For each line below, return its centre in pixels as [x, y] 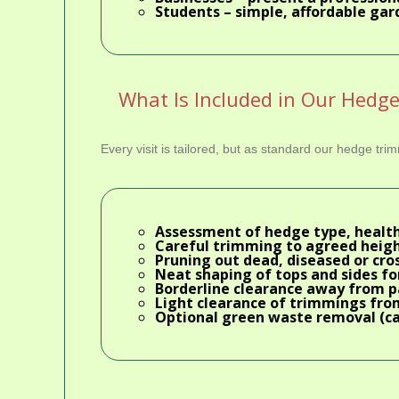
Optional [188, 318]
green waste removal [299, 318]
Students [187, 12]
